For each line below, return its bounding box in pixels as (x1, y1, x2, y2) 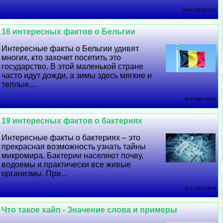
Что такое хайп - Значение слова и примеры (1, 205, 178, 214)
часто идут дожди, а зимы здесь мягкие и (1, 71, 152, 80)
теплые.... (1, 80, 37, 89)
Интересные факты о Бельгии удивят (1, 44, 139, 53)
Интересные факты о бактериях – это (1, 133, 141, 142)
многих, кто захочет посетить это (1, 53, 121, 62)
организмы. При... (1, 169, 67, 178)
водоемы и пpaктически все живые (1, 160, 131, 169)
